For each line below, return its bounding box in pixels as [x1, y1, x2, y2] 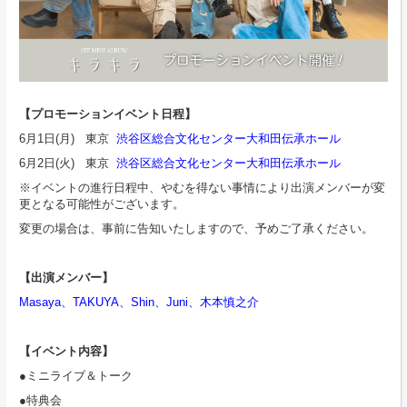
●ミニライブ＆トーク [19, 369, 133, 383]
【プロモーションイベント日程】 [19, 107, 196, 122]
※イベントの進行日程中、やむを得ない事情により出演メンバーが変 [19, 181, 385, 195]
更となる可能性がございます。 [19, 197, 184, 212]
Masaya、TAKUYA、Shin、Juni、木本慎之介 [19, 295, 259, 310]
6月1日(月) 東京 [19, 132, 116, 146]
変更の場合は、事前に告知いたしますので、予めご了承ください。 [19, 222, 373, 236]
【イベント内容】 [19, 344, 114, 359]
